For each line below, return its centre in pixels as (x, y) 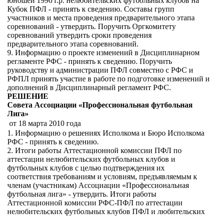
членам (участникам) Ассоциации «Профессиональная (98, 185)
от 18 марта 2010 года (45, 123)
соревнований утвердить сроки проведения (79, 35)
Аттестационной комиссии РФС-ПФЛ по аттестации (95, 203)
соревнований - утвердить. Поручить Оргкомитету (92, 26)
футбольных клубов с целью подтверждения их (86, 168)
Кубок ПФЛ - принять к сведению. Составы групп (91, 9)
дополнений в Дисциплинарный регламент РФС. (89, 87)
